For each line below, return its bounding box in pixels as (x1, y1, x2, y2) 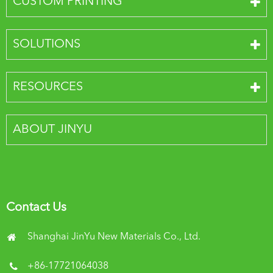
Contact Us (6, 202, 66, 214)
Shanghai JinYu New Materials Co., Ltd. (27, 232, 200, 243)
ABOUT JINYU (13, 124, 92, 136)
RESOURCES (13, 81, 83, 94)
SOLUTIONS (13, 38, 80, 51)
